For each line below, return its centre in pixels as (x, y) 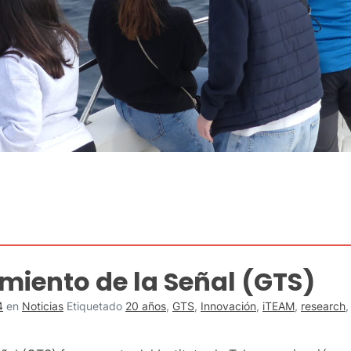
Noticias (43, 306)
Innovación (228, 306)
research (323, 306)
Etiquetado (96, 306)
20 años (146, 306)
